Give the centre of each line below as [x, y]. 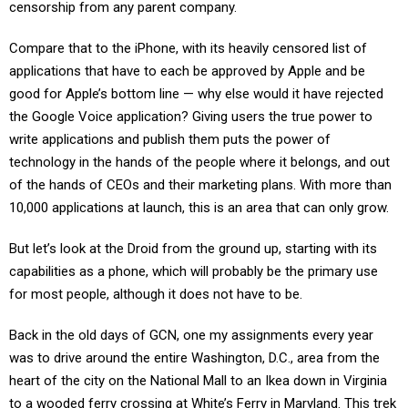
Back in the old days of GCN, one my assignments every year [191, 335]
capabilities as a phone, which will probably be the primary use [194, 271]
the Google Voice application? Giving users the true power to [191, 117]
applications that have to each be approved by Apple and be [187, 71]
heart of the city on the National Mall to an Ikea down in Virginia [198, 381]
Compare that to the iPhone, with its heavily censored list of [188, 48]
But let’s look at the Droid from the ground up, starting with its [193, 249]
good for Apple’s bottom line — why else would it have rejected [196, 94]
